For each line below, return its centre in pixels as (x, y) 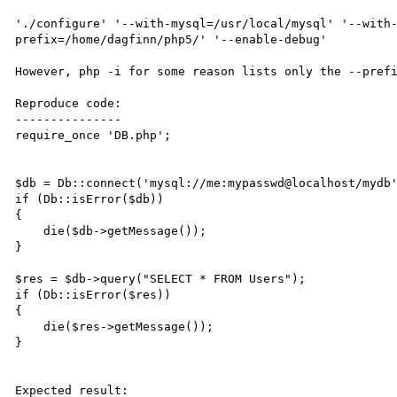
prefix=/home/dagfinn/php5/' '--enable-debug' (171, 39)
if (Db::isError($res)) (93, 294)
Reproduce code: (69, 103)
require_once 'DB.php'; (93, 135)
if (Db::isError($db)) (90, 198)
